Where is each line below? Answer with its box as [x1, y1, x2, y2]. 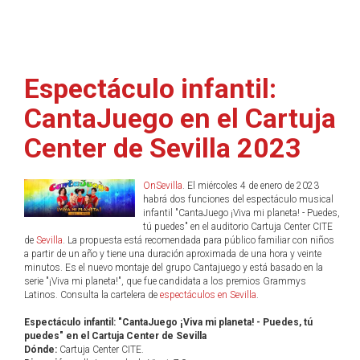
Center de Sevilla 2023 [24, 132, 301, 164]
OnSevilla [142, 180, 182, 191]
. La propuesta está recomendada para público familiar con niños [63, 235, 334, 246]
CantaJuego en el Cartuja [24, 102, 336, 134]
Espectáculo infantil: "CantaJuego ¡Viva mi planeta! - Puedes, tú [24, 317, 313, 328]
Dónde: [24, 344, 57, 355]
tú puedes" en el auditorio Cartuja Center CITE [142, 221, 333, 232]
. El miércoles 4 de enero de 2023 [182, 180, 319, 191]
